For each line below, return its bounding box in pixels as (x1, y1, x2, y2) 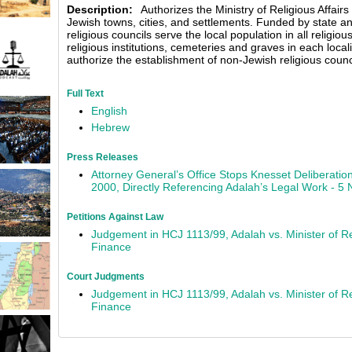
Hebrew (91, 121, 130, 134)
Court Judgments (67, 271, 145, 282)
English (91, 104, 127, 117)
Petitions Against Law (67, 211, 163, 222)
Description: (67, 3, 133, 16)
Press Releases (67, 152, 138, 163)
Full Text (67, 88, 104, 99)
